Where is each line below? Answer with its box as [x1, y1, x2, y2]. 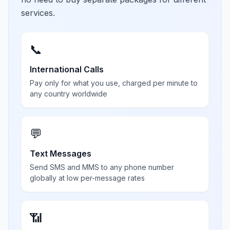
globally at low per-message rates [30, 174, 145, 182]
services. [21, 8, 55, 18]
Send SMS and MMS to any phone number [30, 163, 174, 171]
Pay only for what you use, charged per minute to [30, 79, 198, 87]
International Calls [30, 64, 104, 74]
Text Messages [30, 148, 91, 159]
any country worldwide [30, 89, 107, 98]
